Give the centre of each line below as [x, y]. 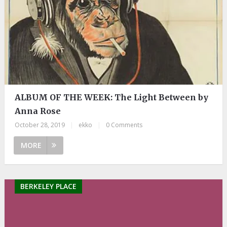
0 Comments [124, 125]
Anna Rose [37, 111]
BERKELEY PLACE [48, 186]
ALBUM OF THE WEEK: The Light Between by [111, 97]
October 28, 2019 [40, 125]
